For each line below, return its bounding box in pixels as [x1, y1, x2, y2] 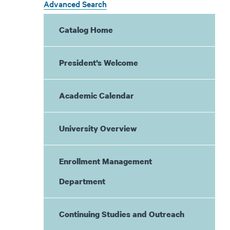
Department [59, 176, 105, 187]
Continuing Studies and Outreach [59, 208, 184, 220]
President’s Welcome [59, 57, 138, 68]
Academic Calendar [59, 90, 134, 101]
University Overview [59, 123, 137, 134]
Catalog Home [59, 24, 113, 35]
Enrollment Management [59, 156, 152, 167]
